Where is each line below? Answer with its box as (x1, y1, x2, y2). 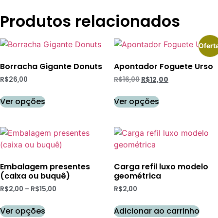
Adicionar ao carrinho (114, 205, 200, 217)
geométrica (114, 170, 161, 182)
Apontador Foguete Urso (114, 61, 213, 73)
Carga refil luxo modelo (114, 161, 208, 173)
